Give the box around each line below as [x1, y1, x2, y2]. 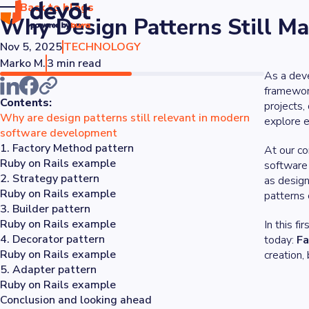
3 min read [47, 55, 101, 71]
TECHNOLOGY [63, 39, 141, 54]
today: [264, 232, 297, 248]
